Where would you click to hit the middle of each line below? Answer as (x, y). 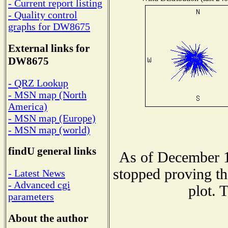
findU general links (52, 151)
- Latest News (37, 173)
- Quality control (43, 15)
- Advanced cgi (39, 185)
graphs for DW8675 (49, 27)
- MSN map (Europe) (52, 118)
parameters (31, 197)
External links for (49, 49)
